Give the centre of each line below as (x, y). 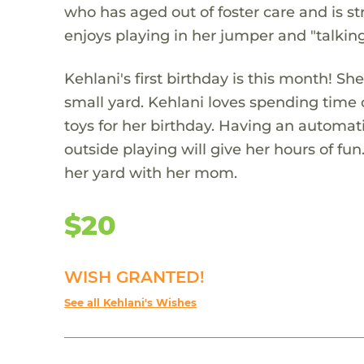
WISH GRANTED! (135, 277)
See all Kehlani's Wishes (131, 302)
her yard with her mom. (151, 172)
